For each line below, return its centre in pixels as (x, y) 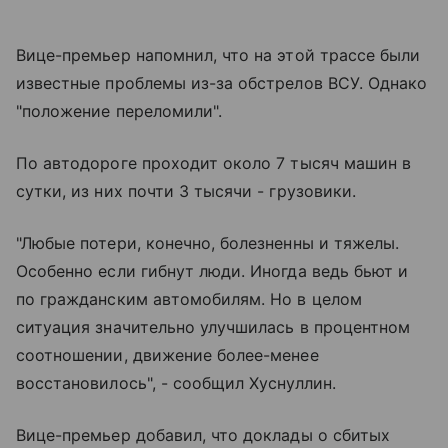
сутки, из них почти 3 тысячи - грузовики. (186, 190)
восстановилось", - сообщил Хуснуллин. (176, 382)
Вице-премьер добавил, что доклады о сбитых (203, 434)
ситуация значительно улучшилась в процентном (213, 326)
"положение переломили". (119, 110)
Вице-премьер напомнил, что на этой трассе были (218, 54)
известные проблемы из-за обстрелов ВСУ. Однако (222, 82)
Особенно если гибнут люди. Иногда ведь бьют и (212, 270)
